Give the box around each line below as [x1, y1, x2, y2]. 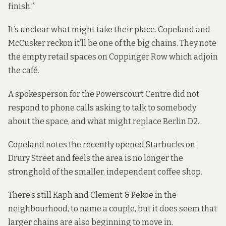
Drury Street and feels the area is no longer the [8, 153, 183, 163]
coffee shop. [156, 166, 202, 177]
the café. [8, 66, 39, 76]
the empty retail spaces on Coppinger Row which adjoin [8, 52, 218, 62]
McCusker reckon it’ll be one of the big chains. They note [8, 38, 216, 48]
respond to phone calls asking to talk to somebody [8, 102, 196, 112]
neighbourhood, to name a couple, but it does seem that [8, 203, 217, 213]
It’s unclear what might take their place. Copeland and [8, 25, 210, 35]
